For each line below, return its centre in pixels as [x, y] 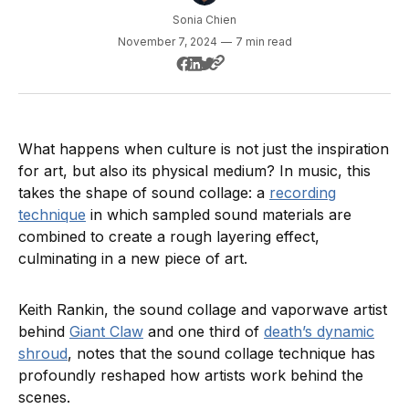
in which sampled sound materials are [219, 215]
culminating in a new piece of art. [135, 259]
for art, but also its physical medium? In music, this [194, 171]
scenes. [44, 398]
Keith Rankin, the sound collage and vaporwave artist [203, 310]
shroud [43, 354]
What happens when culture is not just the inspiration [204, 149]
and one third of [204, 332]
